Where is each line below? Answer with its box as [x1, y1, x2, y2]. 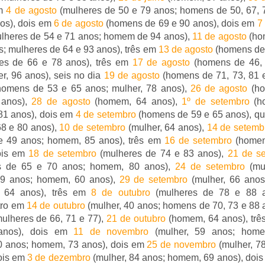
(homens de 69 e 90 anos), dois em [103, 18, 257, 28]
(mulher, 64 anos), [125, 122, 207, 132]
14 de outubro [27, 201, 85, 211]
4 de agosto [6, 5, 57, 15]
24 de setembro [174, 161, 245, 172]
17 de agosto [132, 57, 190, 67]
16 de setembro [164, 135, 232, 146]
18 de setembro [28, 148, 96, 159]
